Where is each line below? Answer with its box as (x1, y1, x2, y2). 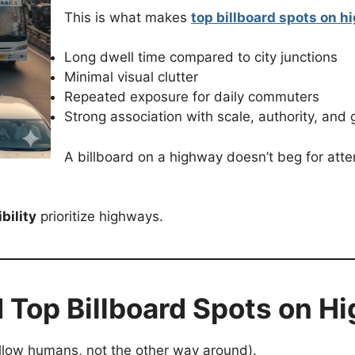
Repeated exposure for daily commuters (64, 89, 319, 105)
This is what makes (64, 9, 191, 25)
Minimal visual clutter (64, 69, 198, 86)
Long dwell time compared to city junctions (64, 49, 338, 66)
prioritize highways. (36, 208, 163, 225)
